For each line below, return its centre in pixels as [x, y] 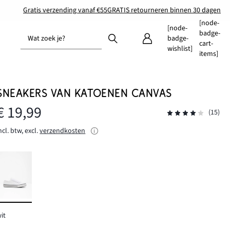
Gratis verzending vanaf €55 [65, 10]
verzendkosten [63, 131]
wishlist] [180, 49]
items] [208, 54]
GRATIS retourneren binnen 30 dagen [164, 10]
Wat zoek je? [46, 39]
